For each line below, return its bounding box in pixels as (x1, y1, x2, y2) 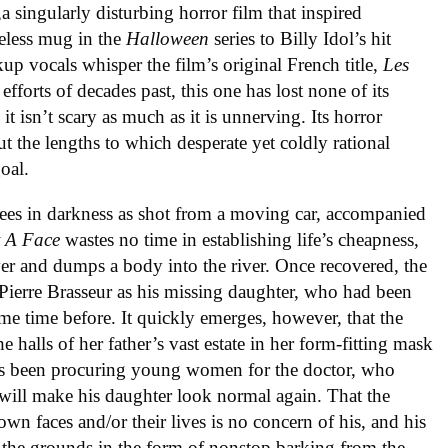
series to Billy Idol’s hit (214, 28, 392, 50)
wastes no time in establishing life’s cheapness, (65, 229, 420, 251)
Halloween (126, 28, 215, 50)
